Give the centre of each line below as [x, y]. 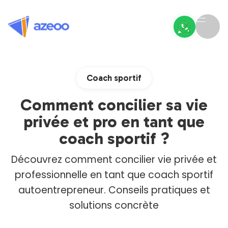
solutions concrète [114, 205]
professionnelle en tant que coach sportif [114, 175]
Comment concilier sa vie [114, 105]
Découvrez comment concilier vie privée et [114, 160]
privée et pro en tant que [114, 122]
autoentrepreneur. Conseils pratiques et [114, 190]
